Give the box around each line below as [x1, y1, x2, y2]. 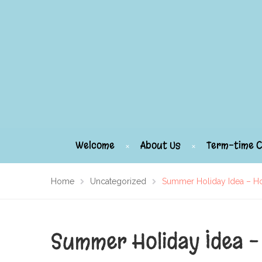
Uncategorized [90, 177, 146, 187]
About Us [140, 139, 181, 153]
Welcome [75, 139, 115, 153]
